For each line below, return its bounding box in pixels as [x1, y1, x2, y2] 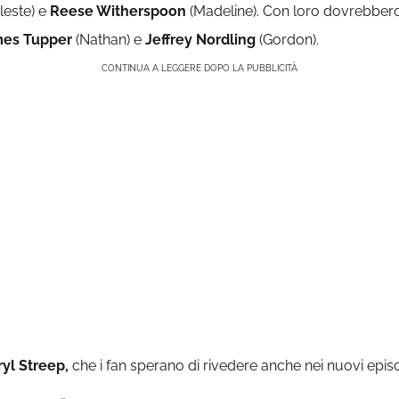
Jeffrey [145, 31, 192, 49]
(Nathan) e [72, 31, 145, 49]
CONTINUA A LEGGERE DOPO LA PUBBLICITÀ [102, 63, 297, 74]
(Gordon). [256, 31, 319, 49]
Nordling [196, 31, 256, 49]
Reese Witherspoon [50, 3, 186, 20]
